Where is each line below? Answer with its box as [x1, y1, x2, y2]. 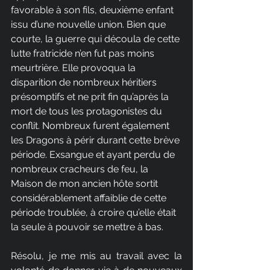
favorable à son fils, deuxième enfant [11, 4, 176, 16]
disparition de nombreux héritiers [11, 76, 159, 88]
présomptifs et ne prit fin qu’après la [11, 90, 171, 102]
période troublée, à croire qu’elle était [11, 206, 178, 218]
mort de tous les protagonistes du [11, 105, 165, 117]
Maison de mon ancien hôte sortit [11, 177, 160, 189]
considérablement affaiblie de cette [11, 192, 169, 204]
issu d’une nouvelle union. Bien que [11, 18, 168, 30]
